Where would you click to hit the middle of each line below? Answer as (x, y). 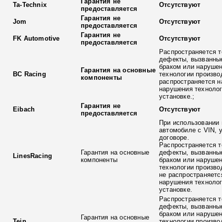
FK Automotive (36, 38)
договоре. (174, 137)
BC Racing (29, 74)
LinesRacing (33, 156)
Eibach (24, 109)
